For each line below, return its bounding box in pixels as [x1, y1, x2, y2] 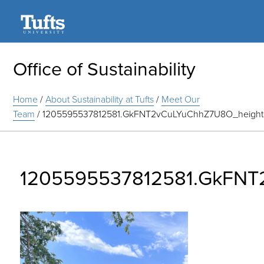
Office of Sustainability [13, 55, 196, 81]
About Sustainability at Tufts [45, 93, 154, 105]
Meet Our [161, 93, 200, 105]
